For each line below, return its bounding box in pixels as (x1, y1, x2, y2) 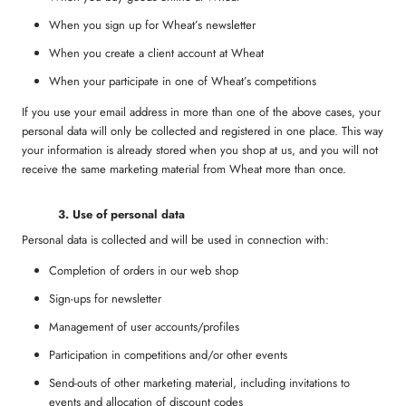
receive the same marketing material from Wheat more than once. (22, 159, 346, 178)
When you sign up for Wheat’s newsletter (49, 15, 259, 34)
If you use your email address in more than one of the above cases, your (22, 102, 381, 121)
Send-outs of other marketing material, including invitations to (49, 374, 350, 392)
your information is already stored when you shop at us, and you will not (22, 140, 378, 159)
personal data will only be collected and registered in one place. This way (22, 121, 383, 140)
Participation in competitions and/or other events (49, 346, 291, 364)
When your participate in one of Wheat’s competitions (49, 72, 320, 90)
